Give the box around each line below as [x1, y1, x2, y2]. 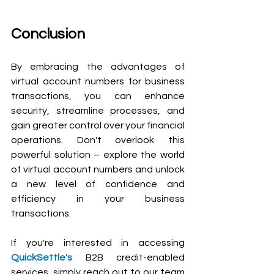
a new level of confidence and [11, 179, 185, 189]
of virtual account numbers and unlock [11, 164, 185, 174]
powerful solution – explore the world [11, 149, 185, 160]
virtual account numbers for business [11, 76, 185, 86]
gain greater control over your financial [11, 120, 185, 130]
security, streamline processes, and [11, 105, 185, 116]
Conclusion [11, 26, 85, 42]
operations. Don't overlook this [11, 135, 185, 145]
